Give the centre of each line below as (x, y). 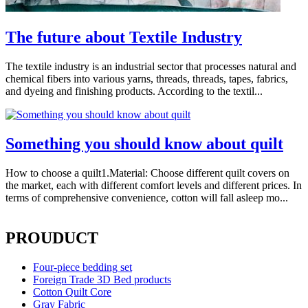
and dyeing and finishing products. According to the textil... (134, 91)
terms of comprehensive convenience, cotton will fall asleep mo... (147, 198)
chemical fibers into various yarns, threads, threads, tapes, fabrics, (147, 79)
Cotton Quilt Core (72, 291)
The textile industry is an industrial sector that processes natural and (151, 67)
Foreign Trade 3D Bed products (102, 279)
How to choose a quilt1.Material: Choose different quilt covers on (147, 173)
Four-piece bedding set (82, 267)
